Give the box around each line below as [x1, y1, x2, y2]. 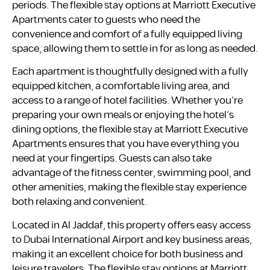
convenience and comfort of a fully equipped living [12, 27, 242, 43]
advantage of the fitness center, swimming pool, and [12, 165, 251, 181]
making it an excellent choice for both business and [12, 246, 243, 262]
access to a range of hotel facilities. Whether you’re [12, 93, 243, 109]
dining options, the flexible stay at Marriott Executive [12, 122, 248, 138]
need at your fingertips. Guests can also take [12, 151, 212, 167]
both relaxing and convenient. [12, 194, 147, 210]
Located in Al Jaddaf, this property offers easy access [12, 217, 251, 233]
